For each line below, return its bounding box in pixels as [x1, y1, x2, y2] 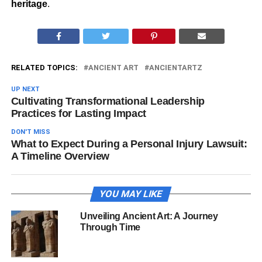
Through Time [80, 222, 141, 233]
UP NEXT [11, 85, 40, 94]
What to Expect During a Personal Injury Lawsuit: [11, 138, 247, 150]
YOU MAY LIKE [98, 188, 164, 200]
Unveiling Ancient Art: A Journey [80, 211, 218, 222]
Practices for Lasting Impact [11, 108, 146, 120]
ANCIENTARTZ [149, 63, 202, 73]
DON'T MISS [11, 128, 50, 136]
